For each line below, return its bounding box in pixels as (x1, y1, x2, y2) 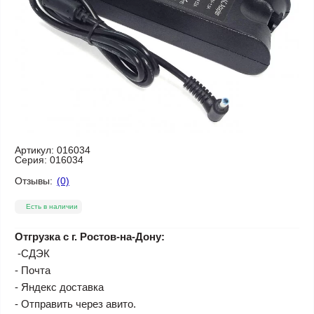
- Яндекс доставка (15, 280, 104, 293)
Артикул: (15, 144, 54, 156)
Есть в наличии (26, 202, 78, 210)
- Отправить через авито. (15, 297, 136, 310)
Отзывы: (15, 175, 53, 186)
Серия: (15, 154, 47, 165)
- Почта (15, 264, 50, 276)
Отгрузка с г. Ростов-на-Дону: (15, 230, 165, 243)
